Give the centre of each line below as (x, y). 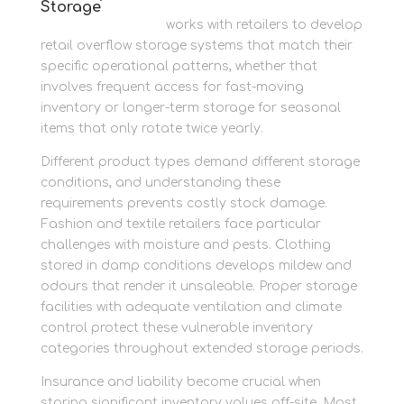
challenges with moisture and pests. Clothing (185, 245)
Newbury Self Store (101, 25)
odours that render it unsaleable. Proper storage (198, 286)
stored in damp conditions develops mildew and (196, 266)
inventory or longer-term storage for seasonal (190, 108)
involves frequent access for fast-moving (172, 87)
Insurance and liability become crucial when (180, 382)
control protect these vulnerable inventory (176, 328)
